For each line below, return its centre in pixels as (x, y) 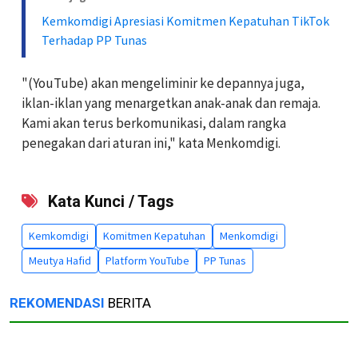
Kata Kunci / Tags (109, 201)
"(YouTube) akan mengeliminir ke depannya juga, (163, 83)
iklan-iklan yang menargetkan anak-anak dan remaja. (171, 103)
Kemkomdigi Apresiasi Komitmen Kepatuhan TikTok (185, 20)
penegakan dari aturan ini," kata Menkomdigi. (151, 143)
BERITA (128, 302)
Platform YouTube (147, 260)
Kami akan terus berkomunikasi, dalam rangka (154, 123)
